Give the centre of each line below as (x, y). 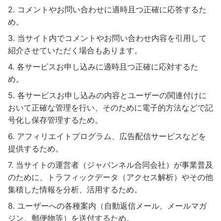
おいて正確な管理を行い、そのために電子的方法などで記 (110, 107)
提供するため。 (36, 148)
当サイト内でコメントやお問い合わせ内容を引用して (112, 38)
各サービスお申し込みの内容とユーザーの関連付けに (112, 95)
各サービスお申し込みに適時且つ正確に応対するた (108, 66)
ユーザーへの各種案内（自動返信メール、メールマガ (112, 205)
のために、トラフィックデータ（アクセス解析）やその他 (110, 177)
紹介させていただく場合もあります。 (75, 50)
